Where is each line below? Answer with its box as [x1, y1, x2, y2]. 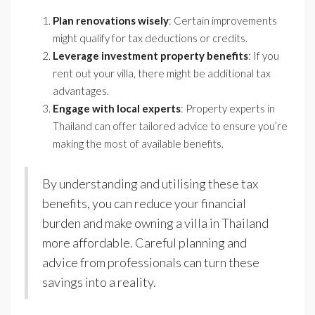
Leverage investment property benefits [53, 49, 248, 63]
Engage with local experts [53, 102, 181, 115]
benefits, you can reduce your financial [42, 195, 246, 212]
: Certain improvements [169, 14, 277, 27]
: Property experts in [181, 102, 275, 115]
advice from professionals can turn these [42, 255, 259, 271]
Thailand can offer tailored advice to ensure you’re [53, 120, 288, 133]
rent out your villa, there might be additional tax [53, 67, 271, 80]
